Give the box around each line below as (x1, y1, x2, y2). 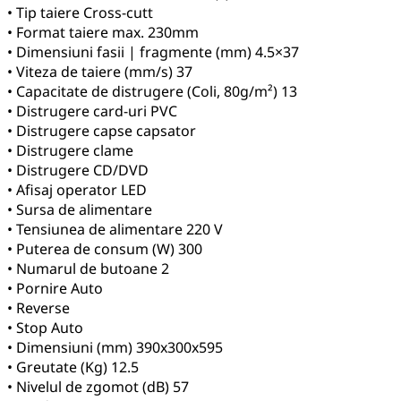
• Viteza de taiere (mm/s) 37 (7, 61, 192, 81)
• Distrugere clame (7, 140, 133, 160)
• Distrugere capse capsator (7, 120, 196, 141)
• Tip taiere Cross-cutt (7, 2, 153, 22)
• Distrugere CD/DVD (7, 159, 149, 180)
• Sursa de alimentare (7, 199, 152, 219)
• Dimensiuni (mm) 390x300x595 (7, 337, 223, 357)
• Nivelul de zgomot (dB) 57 (7, 376, 189, 397)
